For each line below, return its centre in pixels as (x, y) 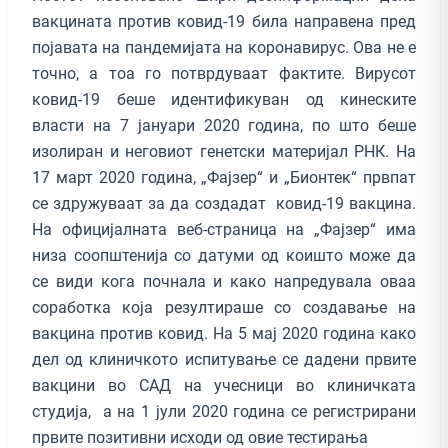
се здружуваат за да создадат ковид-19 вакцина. (224, 203)
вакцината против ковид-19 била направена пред (224, 21)
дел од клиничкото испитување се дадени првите (224, 359)
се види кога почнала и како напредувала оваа (224, 281)
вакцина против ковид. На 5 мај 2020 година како (224, 333)
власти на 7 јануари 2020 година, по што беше (224, 125)
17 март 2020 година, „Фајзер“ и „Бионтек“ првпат (224, 177)
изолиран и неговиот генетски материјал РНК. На (224, 151)
